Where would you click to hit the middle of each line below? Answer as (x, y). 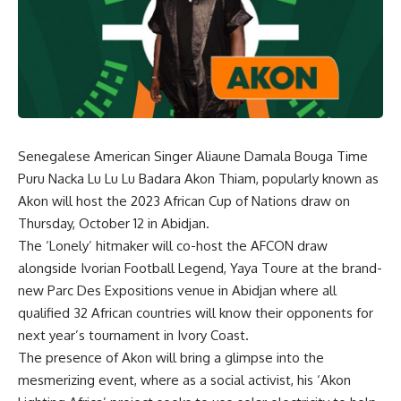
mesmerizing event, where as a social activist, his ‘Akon (184, 380)
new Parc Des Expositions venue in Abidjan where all (177, 290)
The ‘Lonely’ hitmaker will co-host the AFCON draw (173, 245)
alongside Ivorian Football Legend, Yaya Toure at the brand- (200, 268)
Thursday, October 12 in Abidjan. (114, 223)
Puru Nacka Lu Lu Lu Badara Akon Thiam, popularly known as (198, 178)
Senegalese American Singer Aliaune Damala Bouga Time (193, 156)
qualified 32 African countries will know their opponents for (196, 312)
